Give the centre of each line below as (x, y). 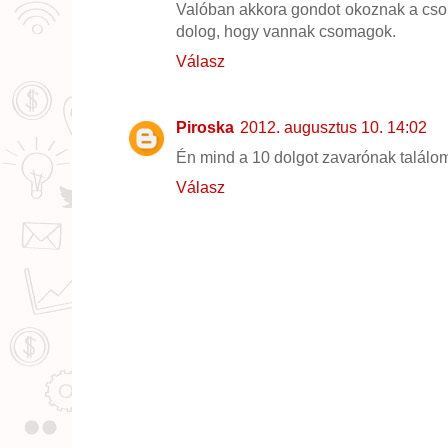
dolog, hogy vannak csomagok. (286, 31)
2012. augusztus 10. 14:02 (333, 127)
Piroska (205, 127)
